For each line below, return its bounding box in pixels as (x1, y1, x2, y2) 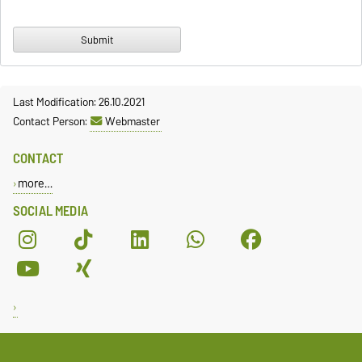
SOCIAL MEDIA (13, 199, 88, 222)
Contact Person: (13, 111, 90, 131)
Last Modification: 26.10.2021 (13, 91, 145, 112)
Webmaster (105, 111, 160, 131)
